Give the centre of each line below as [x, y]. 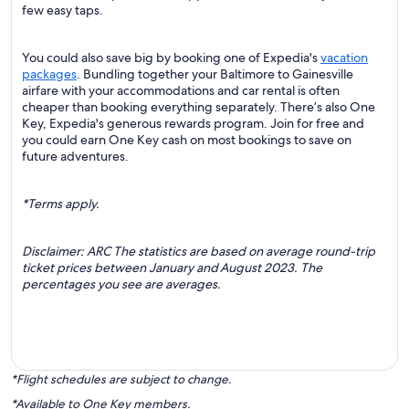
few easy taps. [63, 10]
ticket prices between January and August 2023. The [172, 267]
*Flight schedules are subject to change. [121, 379]
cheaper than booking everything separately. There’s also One [199, 107]
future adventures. [75, 156]
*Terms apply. [61, 204]
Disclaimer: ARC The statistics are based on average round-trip [199, 251]
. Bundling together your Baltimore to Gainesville [215, 74]
